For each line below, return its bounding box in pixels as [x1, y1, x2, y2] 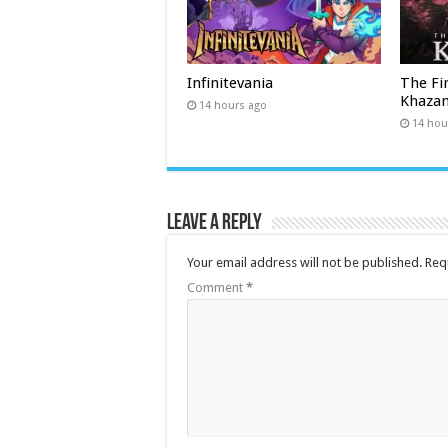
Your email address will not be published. [187, 255, 422, 271]
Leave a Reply [167, 212, 262, 236]
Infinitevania [187, 74, 273, 93]
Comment [187, 280, 246, 296]
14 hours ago [199, 99, 267, 113]
